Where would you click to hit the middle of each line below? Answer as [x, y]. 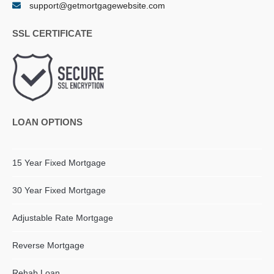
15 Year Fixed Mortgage [59, 163]
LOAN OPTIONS [47, 122]
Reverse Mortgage [48, 246]
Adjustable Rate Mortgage [63, 218]
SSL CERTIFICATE [52, 34]
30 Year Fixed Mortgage [59, 191]
